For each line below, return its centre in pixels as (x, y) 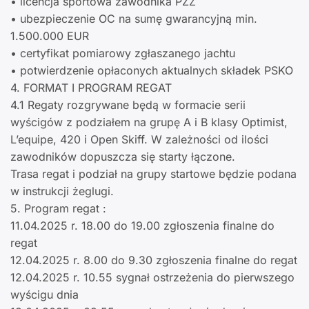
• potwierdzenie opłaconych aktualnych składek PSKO (152, 71)
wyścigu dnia (44, 295)
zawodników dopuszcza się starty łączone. (123, 157)
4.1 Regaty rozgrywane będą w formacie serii (128, 105)
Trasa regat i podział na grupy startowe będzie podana (153, 174)
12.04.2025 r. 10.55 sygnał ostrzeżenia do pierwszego (152, 278)
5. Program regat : (58, 209)
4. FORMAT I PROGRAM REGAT (91, 88)
